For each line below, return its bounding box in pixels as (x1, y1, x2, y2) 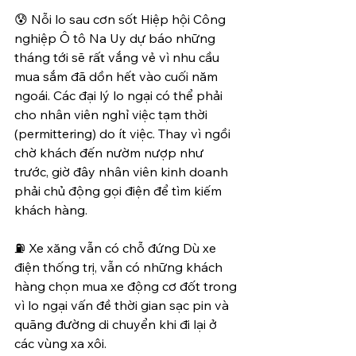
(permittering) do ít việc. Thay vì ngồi (14, 125, 234, 141)
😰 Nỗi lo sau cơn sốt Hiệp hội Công (14, 10, 229, 27)
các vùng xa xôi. (14, 335, 106, 351)
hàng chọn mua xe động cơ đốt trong (14, 277, 240, 294)
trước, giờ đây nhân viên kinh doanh (14, 163, 231, 180)
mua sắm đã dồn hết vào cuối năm (14, 68, 221, 84)
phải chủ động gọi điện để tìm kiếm (14, 182, 225, 199)
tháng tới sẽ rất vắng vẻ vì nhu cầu (14, 48, 222, 65)
